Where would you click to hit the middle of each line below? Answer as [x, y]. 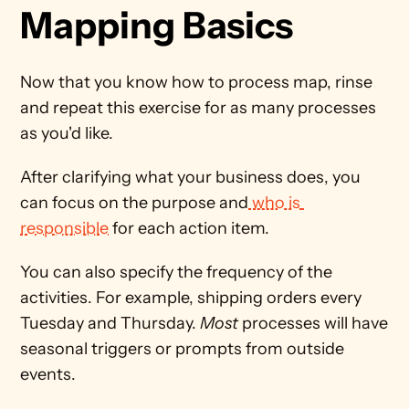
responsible [65, 228]
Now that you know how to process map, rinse [197, 82]
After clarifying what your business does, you [191, 177]
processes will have [314, 323]
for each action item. [191, 228]
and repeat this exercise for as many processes [199, 108]
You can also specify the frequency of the [177, 272]
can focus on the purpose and [135, 203]
